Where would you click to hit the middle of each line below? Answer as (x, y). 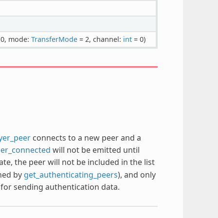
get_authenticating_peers (71, 174)
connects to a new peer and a (86, 137)
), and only (136, 174)
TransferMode (54, 39)
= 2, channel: (100, 39)
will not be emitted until (95, 150)
